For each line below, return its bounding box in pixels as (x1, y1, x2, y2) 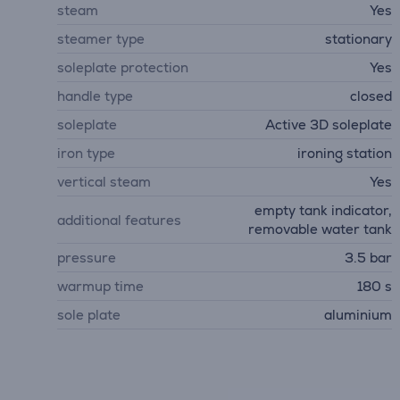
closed (350, 87, 393, 104)
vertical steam (57, 173, 151, 190)
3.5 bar (345, 249, 393, 266)
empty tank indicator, (254, 202, 393, 219)
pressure (57, 249, 116, 266)
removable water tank (248, 221, 393, 237)
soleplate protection (57, 59, 188, 76)
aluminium (324, 306, 393, 323)
